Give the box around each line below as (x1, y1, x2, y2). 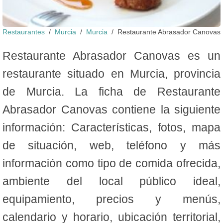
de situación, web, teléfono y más (2, 138, 221, 152)
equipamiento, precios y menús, (2, 192, 221, 206)
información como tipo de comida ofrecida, (2, 156, 221, 170)
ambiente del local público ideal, (2, 174, 221, 188)
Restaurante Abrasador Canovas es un (2, 49, 221, 62)
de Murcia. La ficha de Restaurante (2, 85, 221, 98)
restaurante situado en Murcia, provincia (2, 67, 221, 80)
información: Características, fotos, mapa (2, 120, 221, 134)
